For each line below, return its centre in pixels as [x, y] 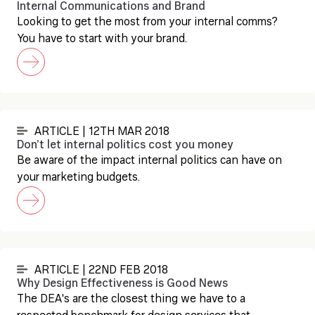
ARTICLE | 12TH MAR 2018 [102, 132]
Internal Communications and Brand [111, 7]
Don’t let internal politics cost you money [125, 146]
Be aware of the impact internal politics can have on [149, 161]
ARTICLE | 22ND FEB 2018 [101, 271]
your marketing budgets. [78, 178]
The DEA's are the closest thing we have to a [131, 300]
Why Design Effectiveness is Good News [122, 284]
